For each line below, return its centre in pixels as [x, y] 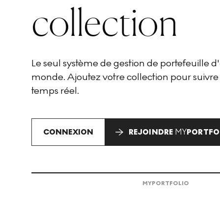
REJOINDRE [152, 132]
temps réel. [55, 91]
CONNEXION [68, 132]
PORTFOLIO [171, 183]
